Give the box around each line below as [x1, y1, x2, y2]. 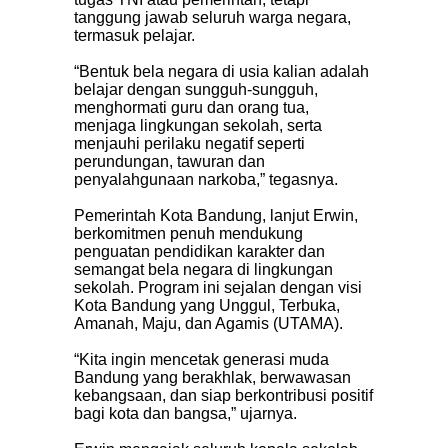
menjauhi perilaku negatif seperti [74, 134, 305, 152]
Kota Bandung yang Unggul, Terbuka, [74, 296, 340, 314]
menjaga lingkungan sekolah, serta [74, 116, 322, 134]
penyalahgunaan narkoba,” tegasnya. [74, 170, 338, 188]
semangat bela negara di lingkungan [74, 260, 333, 278]
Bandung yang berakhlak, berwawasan [74, 368, 351, 386]
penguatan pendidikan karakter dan [74, 242, 325, 260]
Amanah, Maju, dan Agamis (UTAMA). [74, 314, 343, 332]
